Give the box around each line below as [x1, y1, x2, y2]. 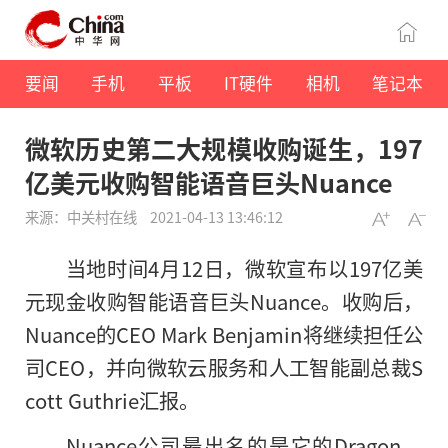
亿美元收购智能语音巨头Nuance [25, 164, 393, 201]
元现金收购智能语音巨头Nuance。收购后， [25, 286, 423, 317]
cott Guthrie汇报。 [25, 385, 199, 416]
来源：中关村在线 [25, 206, 140, 228]
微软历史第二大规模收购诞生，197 [25, 130, 423, 167]
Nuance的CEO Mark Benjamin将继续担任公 [25, 319, 423, 350]
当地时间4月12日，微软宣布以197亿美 [65, 253, 423, 284]
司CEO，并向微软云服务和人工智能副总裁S [25, 352, 423, 383]
